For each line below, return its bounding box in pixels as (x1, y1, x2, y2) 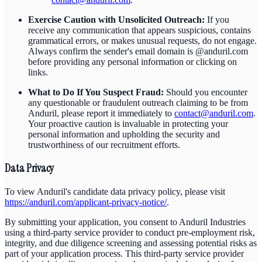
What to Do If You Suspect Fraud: (28, 87, 164, 97)
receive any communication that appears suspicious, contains (28, 25, 251, 35)
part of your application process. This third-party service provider (5, 249, 244, 259)
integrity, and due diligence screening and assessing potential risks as (5, 238, 257, 249)
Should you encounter (164, 87, 247, 97)
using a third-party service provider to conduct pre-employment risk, (5, 227, 255, 238)
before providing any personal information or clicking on (28, 56, 237, 67)
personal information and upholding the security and (28, 129, 220, 139)
